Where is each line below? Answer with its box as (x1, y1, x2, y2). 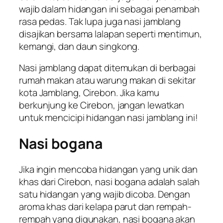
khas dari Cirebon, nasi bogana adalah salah (19, 175, 200, 189)
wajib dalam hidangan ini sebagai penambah (19, 2, 200, 15)
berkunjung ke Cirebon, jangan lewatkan (19, 99, 185, 112)
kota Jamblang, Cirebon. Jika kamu (19, 86, 159, 100)
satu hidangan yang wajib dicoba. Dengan (19, 188, 191, 201)
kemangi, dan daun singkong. (19, 39, 140, 53)
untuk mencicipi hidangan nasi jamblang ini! (19, 111, 198, 124)
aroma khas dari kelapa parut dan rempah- (19, 200, 192, 214)
